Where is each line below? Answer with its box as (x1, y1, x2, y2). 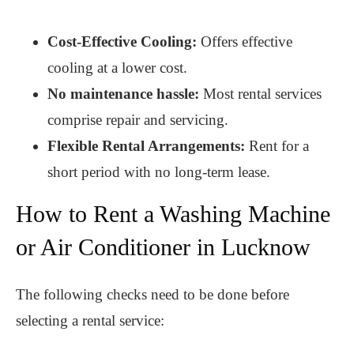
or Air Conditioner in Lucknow (16, 234, 311, 261)
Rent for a (245, 137, 309, 155)
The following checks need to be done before (16, 286, 289, 303)
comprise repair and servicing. (47, 111, 228, 129)
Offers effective (201, 33, 292, 51)
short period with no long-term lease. (47, 164, 270, 181)
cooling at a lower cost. (47, 59, 187, 77)
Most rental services (199, 85, 322, 103)
